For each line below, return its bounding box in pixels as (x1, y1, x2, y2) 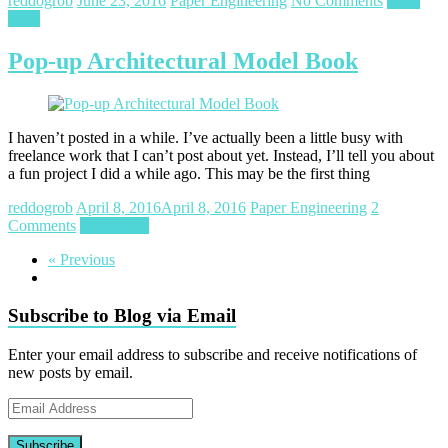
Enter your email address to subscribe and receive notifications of (8, 345, 417, 363)
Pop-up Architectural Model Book (8, 47, 358, 74)
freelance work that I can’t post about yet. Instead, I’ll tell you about (8, 146, 434, 164)
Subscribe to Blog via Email (8, 305, 236, 327)
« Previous (48, 250, 115, 268)
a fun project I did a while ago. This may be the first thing (8, 164, 370, 182)
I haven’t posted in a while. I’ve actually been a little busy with (8, 128, 403, 146)
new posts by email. (8, 363, 133, 381)
